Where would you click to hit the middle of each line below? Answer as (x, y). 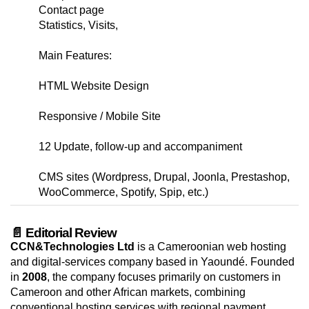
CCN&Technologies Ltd (72, 247)
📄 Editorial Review (63, 233)
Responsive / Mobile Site (100, 117)
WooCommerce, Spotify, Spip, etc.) (123, 192)
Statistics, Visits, (78, 26)
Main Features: (75, 56)
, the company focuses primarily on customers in (164, 277)
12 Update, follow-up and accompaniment (140, 147)
